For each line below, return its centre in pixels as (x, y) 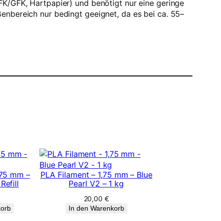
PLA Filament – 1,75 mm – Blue (96, 174)
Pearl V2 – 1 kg (96, 183)
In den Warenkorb (96, 208)
